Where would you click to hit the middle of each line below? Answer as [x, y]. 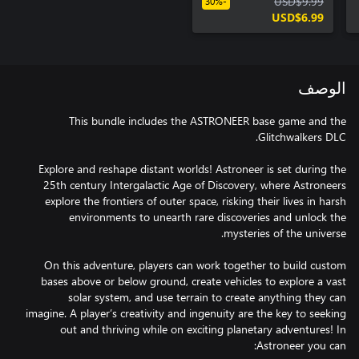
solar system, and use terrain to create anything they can [207, 296]
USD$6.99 [298, 17]
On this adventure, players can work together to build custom [195, 264]
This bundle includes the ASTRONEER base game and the [208, 120]
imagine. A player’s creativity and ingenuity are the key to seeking [186, 313]
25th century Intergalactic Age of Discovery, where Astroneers [195, 184]
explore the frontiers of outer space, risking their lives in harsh [196, 200]
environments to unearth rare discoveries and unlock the [208, 216]
